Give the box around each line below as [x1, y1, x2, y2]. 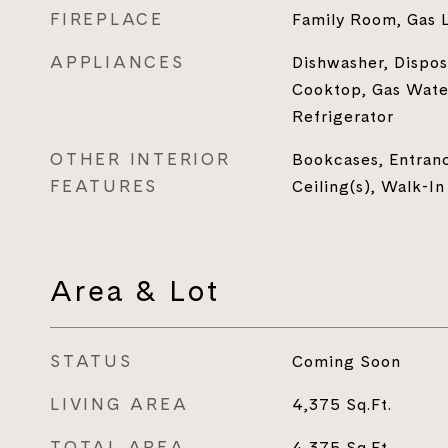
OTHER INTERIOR [50, 147, 231, 171]
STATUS [50, 349, 133, 373]
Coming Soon [291, 350, 401, 372]
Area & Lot [50, 270, 220, 311]
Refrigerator [291, 105, 394, 127]
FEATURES [50, 174, 158, 198]
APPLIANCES [50, 50, 185, 74]
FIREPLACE [50, 7, 164, 31]
